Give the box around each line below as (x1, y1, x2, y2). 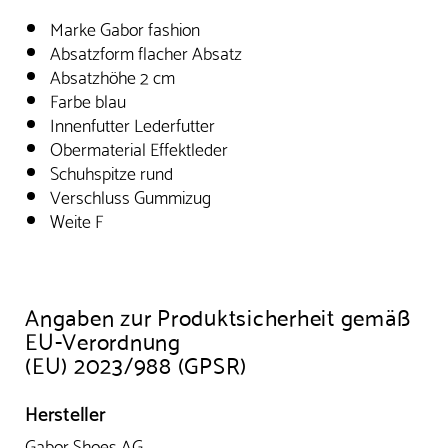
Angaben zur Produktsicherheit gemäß (25, 295, 411, 335)
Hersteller (25, 395, 106, 428)
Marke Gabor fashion (50, 11, 200, 43)
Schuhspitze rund (50, 155, 173, 187)
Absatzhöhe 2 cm (50, 59, 175, 91)
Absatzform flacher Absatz (50, 35, 242, 67)
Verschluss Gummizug (50, 179, 211, 211)
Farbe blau (50, 83, 126, 115)
